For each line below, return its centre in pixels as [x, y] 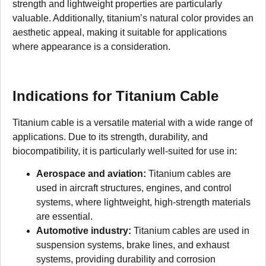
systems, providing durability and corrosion [126, 259]
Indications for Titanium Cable [115, 96]
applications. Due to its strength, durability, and [110, 137]
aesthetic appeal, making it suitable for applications [120, 33]
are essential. [64, 216]
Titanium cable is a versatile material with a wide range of [132, 122]
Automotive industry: [84, 230]
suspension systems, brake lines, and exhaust [133, 245]
